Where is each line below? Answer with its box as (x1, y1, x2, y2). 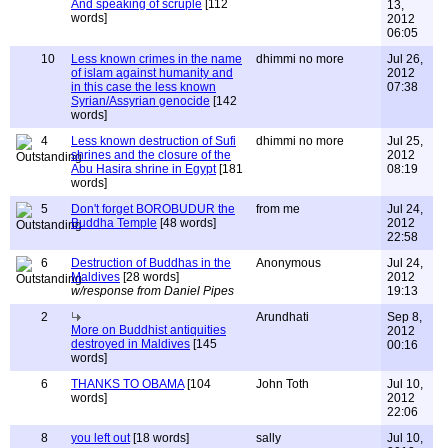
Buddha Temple (71, 216, 157, 230)
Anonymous (256, 256, 321, 270)
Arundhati (256, 310, 309, 324)
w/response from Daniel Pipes (71, 284, 234, 298)
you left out (71, 431, 130, 445)
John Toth (256, 377, 309, 391)
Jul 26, (387, 52, 423, 66)
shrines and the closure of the (71, 148, 231, 162)
